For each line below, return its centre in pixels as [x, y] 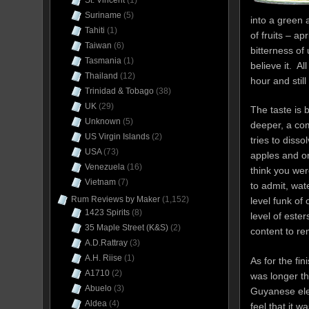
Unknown [103, 121]
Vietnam [100, 182]
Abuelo [98, 288]
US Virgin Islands [117, 137]
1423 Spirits [107, 212]
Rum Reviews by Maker [116, 199]
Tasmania [103, 61]
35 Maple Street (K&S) [127, 228]
